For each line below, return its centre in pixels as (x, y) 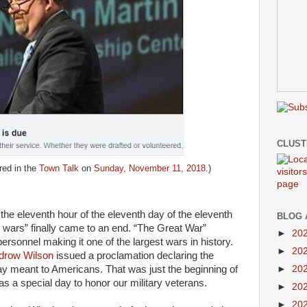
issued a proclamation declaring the (134, 256)
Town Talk (59, 168)
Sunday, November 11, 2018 (150, 168)
